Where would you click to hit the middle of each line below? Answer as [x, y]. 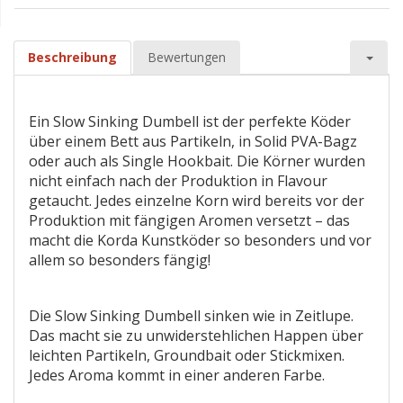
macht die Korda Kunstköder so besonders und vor [200, 240]
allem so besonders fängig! [120, 260]
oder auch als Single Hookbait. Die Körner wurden [197, 161]
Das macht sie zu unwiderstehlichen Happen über [196, 336]
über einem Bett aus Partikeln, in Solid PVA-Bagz [193, 141]
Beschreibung [72, 57]
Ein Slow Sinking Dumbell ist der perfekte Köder [190, 121]
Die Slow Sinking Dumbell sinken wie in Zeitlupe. [191, 316]
